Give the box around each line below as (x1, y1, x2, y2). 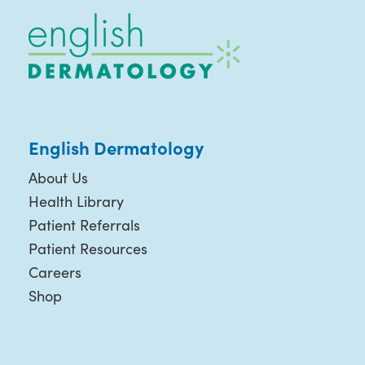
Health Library (28, 191, 124, 211)
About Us (28, 167, 88, 187)
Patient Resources (28, 238, 147, 258)
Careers (28, 262, 81, 282)
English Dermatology (28, 134, 204, 160)
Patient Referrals (28, 214, 140, 235)
